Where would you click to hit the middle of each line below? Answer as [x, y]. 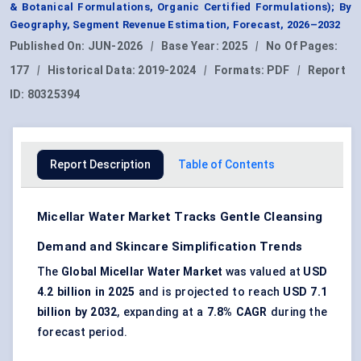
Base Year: [191, 46]
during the [297, 312]
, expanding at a [162, 312]
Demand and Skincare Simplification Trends [170, 247]
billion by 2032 [77, 312]
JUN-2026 [115, 46]
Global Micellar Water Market [142, 272]
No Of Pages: [302, 46]
